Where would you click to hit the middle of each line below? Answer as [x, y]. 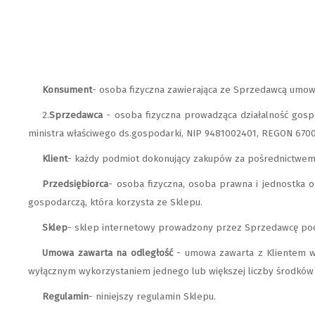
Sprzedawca [78, 115]
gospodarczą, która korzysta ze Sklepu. [116, 202]
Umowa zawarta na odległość [108, 253]
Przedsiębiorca [76, 184]
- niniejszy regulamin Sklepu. [153, 297]
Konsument [67, 90]
